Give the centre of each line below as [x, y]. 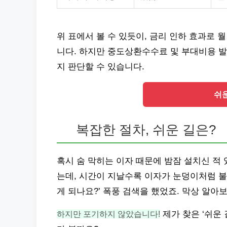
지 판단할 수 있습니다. [101, 67]
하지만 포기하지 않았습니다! [108, 214]
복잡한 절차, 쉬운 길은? [146, 130]
